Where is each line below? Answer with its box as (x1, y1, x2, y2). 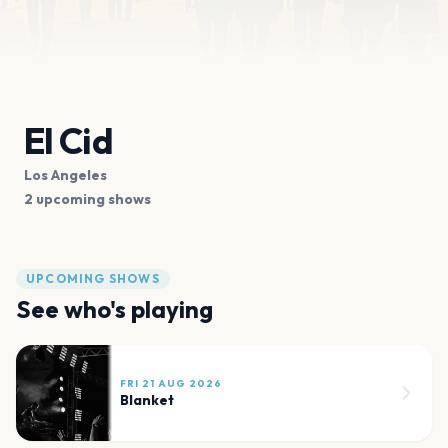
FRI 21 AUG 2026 (120, 376, 222, 390)
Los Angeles (24, 165, 107, 184)
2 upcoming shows (24, 189, 151, 208)
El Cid (24, 117, 113, 163)
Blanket (120, 390, 174, 409)
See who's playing (16, 293, 213, 324)
